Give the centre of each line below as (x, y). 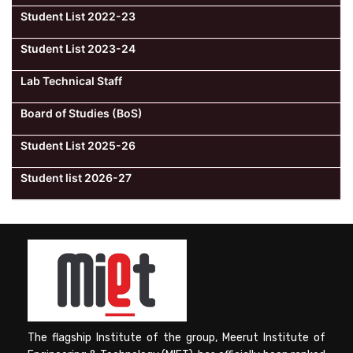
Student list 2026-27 (76, 177)
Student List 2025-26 (78, 145)
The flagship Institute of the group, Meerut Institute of (176, 337)
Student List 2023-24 (78, 48)
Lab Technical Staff (71, 80)
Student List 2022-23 (78, 16)
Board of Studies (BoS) (82, 113)
